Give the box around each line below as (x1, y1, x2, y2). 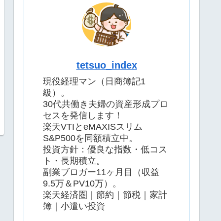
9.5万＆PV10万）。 (43, 179, 121, 189)
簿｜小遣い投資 (43, 201, 105, 212)
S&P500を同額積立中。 (43, 133, 138, 144)
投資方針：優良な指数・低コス (43, 145, 167, 155)
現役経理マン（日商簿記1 (43, 76, 146, 87)
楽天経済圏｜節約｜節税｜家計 (43, 190, 167, 200)
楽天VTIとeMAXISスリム (43, 122, 143, 132)
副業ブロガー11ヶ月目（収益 (43, 167, 159, 178)
